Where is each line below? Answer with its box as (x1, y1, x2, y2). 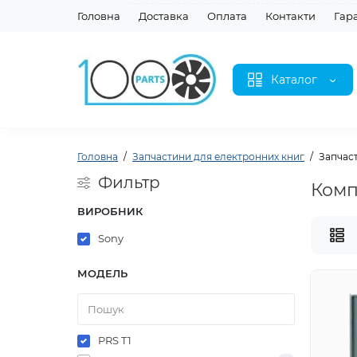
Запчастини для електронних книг (132, 151, 304, 163)
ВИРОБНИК (77, 205, 143, 218)
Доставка (139, 10, 189, 22)
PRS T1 (98, 334, 131, 347)
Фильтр (98, 173, 160, 192)
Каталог (271, 73, 317, 87)
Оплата (207, 10, 247, 22)
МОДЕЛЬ (77, 267, 127, 280)
